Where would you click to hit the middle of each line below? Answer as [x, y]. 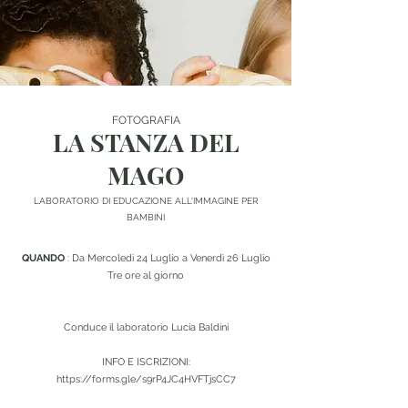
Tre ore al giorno [146, 275]
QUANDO [43, 258]
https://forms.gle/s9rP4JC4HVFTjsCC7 [146, 379]
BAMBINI [146, 217]
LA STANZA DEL [146, 142]
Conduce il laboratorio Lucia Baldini [146, 327]
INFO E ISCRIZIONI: [146, 362]
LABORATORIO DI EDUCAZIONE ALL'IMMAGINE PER [146, 201]
